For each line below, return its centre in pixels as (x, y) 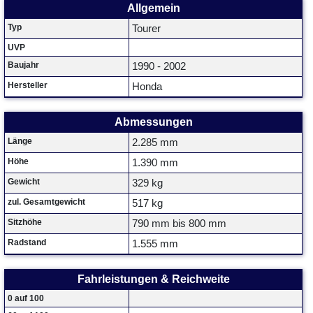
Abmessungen (153, 122)
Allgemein (153, 8)
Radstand (27, 242)
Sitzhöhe (25, 222)
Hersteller (28, 85)
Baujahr (23, 65)
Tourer (146, 29)
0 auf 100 (26, 298)
